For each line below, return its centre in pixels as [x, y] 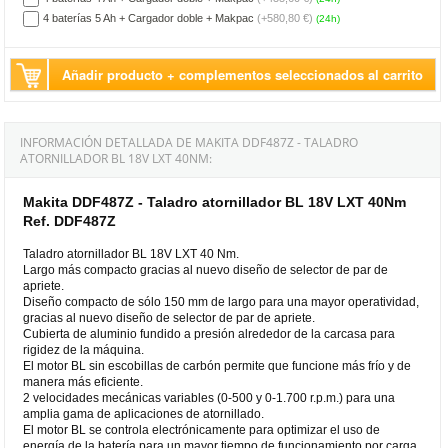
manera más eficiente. [83, 381]
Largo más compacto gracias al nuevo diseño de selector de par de [206, 269]
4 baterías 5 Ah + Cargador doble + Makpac [149, 17]
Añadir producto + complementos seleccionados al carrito [243, 74]
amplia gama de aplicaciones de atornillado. [144, 413]
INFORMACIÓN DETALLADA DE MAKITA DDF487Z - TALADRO [189, 142]
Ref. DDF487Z [70, 220]
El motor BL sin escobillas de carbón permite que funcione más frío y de [217, 365]
